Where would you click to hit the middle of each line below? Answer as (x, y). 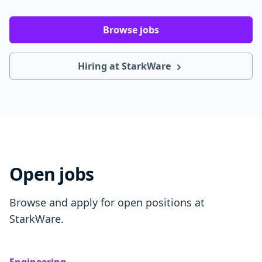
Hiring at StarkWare (125, 66)
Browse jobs (131, 30)
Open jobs (52, 174)
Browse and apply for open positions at (107, 202)
